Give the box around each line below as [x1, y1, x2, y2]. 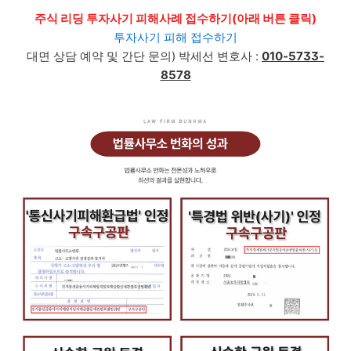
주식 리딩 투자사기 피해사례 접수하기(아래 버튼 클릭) [34, 11, 317, 26]
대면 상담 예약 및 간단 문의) [27, 49, 175, 63]
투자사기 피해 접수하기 [114, 30, 237, 45]
